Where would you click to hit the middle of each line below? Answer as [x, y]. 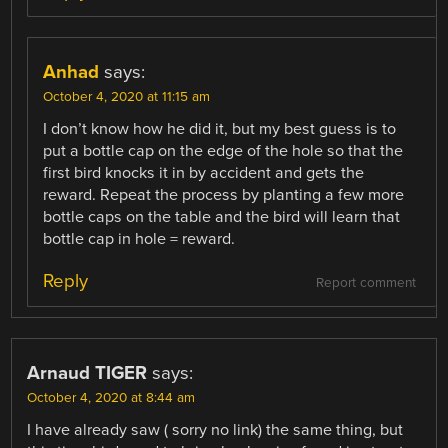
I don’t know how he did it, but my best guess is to [220, 129]
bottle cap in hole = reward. [139, 239]
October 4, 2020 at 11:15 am [127, 97]
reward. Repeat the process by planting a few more [224, 195]
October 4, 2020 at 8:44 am [111, 397]
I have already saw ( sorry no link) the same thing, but [215, 429]
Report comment [365, 282]
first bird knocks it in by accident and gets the [204, 173]
